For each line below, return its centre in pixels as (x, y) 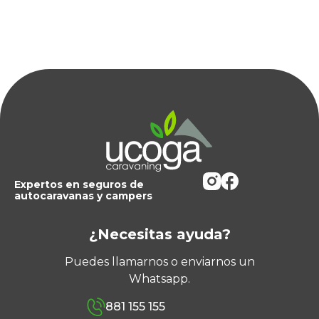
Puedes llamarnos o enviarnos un (159, 261)
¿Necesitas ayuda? (159, 235)
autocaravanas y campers (83, 195)
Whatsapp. (159, 278)
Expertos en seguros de (79, 184)
